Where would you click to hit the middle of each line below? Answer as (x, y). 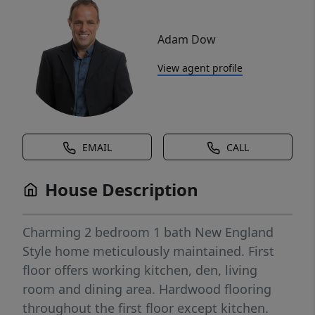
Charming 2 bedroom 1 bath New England (148, 232)
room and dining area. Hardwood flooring (147, 289)
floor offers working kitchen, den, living (140, 270)
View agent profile (200, 68)
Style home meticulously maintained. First (148, 251)
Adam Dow (187, 40)
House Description (122, 190)
